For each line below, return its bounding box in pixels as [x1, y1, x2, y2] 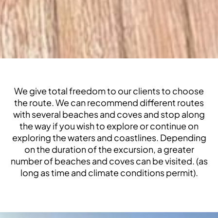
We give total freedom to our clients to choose [14, 85, 204, 96]
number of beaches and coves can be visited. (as [10, 155, 208, 166]
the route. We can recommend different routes [14, 96, 204, 108]
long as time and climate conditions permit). [20, 166, 198, 178]
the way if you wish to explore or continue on [19, 120, 199, 131]
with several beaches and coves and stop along [13, 108, 205, 120]
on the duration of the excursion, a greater [24, 143, 194, 155]
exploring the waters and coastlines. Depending [12, 131, 206, 143]
